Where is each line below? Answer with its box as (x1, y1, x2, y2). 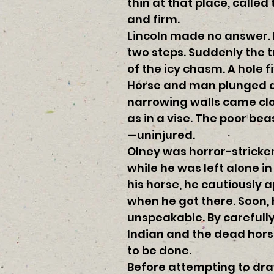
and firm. (127, 12, 180, 27)
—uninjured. (127, 127, 195, 143)
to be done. (127, 243, 191, 258)
